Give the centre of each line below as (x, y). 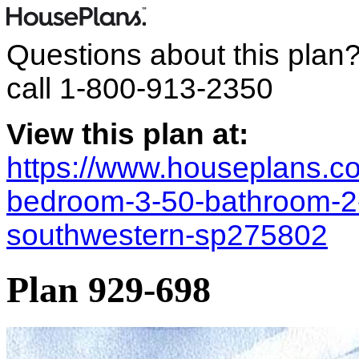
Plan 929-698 (109, 290)
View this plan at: (127, 134)
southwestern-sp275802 (167, 235)
